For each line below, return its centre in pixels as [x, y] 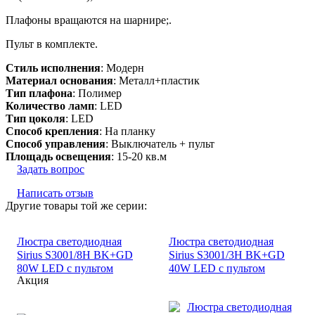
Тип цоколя [36, 118]
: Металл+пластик [156, 80]
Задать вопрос [51, 169]
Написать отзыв [55, 193]
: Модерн [122, 67]
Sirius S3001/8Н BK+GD [75, 255]
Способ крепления [52, 131]
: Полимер [97, 93]
